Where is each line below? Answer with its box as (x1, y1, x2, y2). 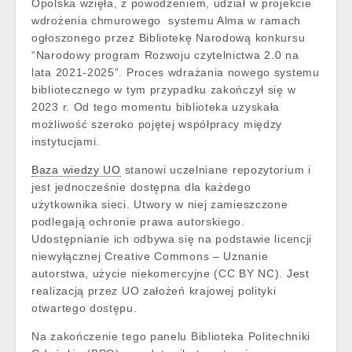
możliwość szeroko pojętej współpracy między (31, 118, 283, 130)
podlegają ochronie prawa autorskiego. (31, 215, 245, 228)
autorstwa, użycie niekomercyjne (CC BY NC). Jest (31, 267, 310, 280)
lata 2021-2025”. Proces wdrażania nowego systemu (31, 66, 320, 79)
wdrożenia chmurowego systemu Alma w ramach (31, 14, 302, 27)
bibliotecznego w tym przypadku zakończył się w (31, 83, 296, 96)
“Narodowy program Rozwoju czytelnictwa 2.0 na (31, 49, 299, 61)
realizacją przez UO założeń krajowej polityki (31, 284, 277, 297)
